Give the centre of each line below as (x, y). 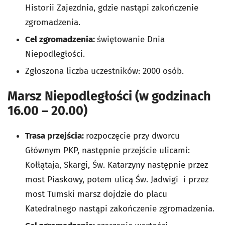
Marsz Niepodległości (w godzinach (109, 96)
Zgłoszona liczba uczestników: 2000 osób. (104, 71)
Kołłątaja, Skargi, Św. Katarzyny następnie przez (117, 165)
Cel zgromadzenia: (61, 40)
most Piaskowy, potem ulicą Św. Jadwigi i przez (117, 180)
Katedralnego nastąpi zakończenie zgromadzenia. (120, 209)
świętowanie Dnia (131, 40)
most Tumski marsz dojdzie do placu (96, 194)
